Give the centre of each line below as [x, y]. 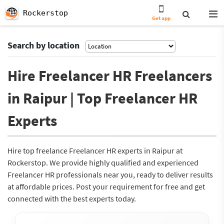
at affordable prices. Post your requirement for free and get [106, 186]
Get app [161, 18]
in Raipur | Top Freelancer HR [102, 98]
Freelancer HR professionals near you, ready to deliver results [110, 174]
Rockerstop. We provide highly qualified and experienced [103, 162]
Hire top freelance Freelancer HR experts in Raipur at [95, 150]
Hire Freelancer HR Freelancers [110, 75]
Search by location [43, 45]
